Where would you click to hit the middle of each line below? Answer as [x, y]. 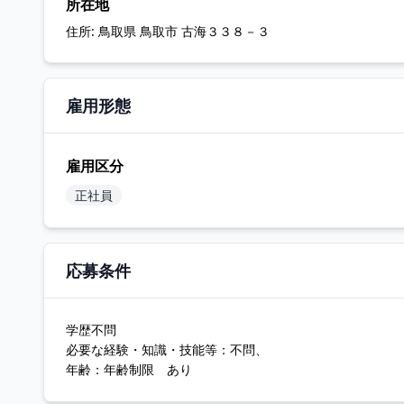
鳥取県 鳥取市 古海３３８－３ [182, 31]
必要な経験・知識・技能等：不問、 [167, 349]
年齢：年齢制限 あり [129, 369]
